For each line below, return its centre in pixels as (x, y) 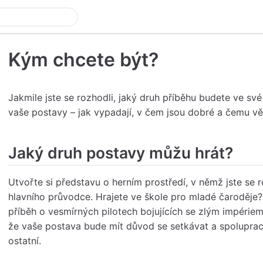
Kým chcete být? (83, 59)
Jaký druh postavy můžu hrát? (121, 152)
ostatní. (25, 241)
